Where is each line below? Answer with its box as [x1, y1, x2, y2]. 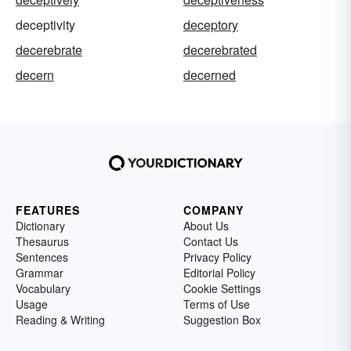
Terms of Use [183, 296, 250, 313]
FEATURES [16, 202, 80, 219]
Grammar [16, 265, 63, 281]
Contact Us [183, 233, 238, 250]
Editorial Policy [183, 265, 255, 281]
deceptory [183, 16, 238, 34]
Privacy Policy [183, 249, 251, 266]
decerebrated [183, 41, 257, 60]
